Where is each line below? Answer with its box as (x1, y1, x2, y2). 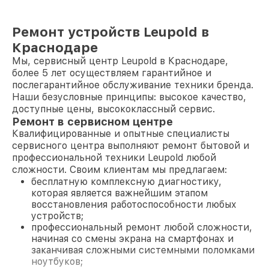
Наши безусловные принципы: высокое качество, (12, 91, 246, 103)
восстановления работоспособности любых (31, 199, 237, 210)
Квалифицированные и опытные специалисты (12, 128, 229, 139)
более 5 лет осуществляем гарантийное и (12, 67, 211, 79)
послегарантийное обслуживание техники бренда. (12, 79, 253, 91)
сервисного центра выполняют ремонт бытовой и (12, 140, 249, 151)
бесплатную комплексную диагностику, (31, 176, 222, 187)
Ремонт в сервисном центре (12, 115, 173, 128)
